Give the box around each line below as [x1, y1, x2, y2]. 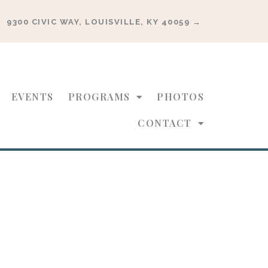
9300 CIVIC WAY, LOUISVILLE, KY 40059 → [7, 17, 201, 26]
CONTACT [138, 117, 192, 129]
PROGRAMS [68, 90, 130, 103]
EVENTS [11, 90, 54, 103]
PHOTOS [157, 90, 204, 103]
